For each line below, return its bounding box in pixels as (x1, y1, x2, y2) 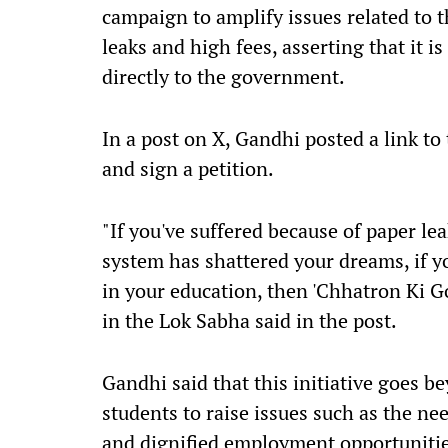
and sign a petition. (102, 155, 274, 182)
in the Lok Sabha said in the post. (102, 307, 397, 334)
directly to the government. (102, 63, 345, 90)
